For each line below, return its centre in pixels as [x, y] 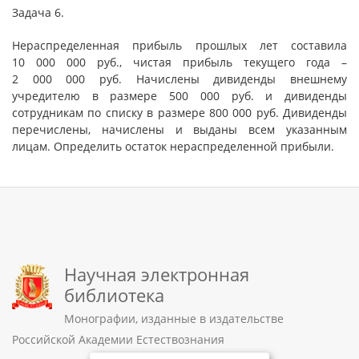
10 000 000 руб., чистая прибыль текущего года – [179, 62]
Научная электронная [157, 274]
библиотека [114, 295]
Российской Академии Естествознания [118, 339]
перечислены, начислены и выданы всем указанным [179, 129]
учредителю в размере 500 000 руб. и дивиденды [179, 96]
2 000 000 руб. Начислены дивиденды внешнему [179, 79]
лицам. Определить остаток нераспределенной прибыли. [173, 146]
